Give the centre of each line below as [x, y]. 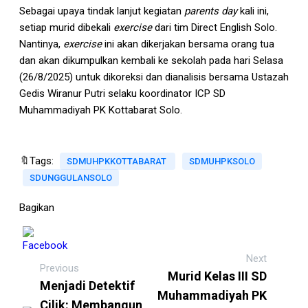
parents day [211, 11]
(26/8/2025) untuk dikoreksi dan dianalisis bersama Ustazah [154, 77]
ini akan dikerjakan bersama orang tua [188, 44]
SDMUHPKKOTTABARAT [118, 162]
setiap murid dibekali [66, 28]
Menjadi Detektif [87, 286]
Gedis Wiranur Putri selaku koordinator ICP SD [122, 94]
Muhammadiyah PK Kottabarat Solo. [101, 110]
